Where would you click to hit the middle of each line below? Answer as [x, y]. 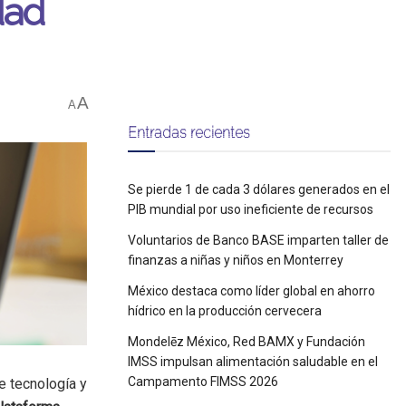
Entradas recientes [189, 132]
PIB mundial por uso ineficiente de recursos [251, 209]
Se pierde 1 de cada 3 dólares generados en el [259, 189]
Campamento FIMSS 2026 [203, 382]
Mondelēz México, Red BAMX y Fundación [246, 342]
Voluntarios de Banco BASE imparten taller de [258, 240]
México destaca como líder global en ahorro [251, 291]
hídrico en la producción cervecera [225, 311]
